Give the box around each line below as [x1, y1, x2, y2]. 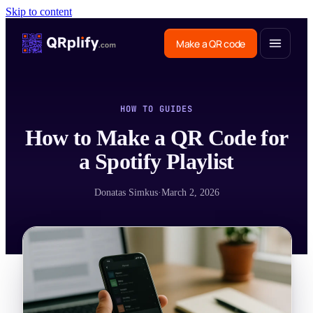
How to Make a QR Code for [24, 125, 289, 150]
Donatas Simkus [94, 187, 158, 198]
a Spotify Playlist [79, 149, 234, 174]
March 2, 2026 [161, 187, 219, 198]
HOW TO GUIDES [120, 103, 193, 115]
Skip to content [6, 6, 72, 17]
